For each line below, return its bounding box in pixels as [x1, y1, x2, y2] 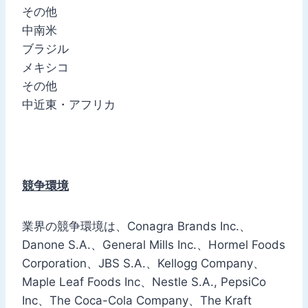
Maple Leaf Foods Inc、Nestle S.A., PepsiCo [22, 274, 266, 289]
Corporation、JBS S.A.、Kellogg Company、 [22, 256, 265, 270]
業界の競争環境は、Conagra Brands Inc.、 [22, 219, 251, 233]
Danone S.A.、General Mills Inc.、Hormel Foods [22, 237, 285, 252]
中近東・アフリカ [22, 97, 115, 111]
